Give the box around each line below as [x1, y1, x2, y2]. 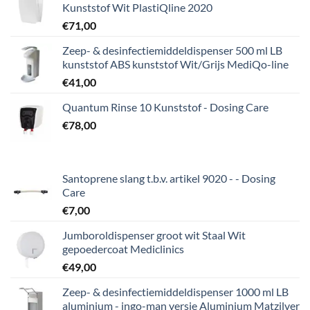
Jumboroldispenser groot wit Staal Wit [62, 228, 246, 241]
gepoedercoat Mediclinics [62, 242, 184, 255]
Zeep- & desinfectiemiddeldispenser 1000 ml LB [62, 285, 289, 298]
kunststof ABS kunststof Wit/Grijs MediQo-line [62, 57, 289, 71]
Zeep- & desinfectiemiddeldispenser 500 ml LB [62, 44, 282, 57]
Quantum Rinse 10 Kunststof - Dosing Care [62, 100, 268, 113]
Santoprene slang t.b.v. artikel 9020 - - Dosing [62, 172, 275, 185]
